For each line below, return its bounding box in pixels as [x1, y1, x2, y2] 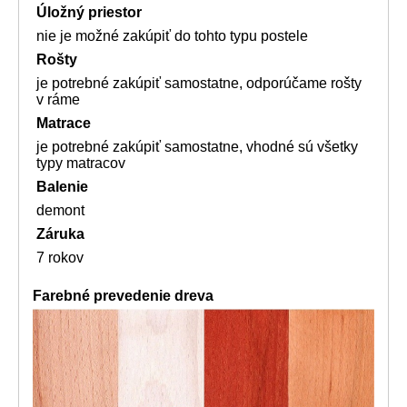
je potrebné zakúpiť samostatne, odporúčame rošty [36, 75, 362, 92]
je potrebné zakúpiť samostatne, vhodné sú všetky [36, 139, 358, 155]
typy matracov [36, 155, 125, 172]
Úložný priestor [36, 5, 142, 21]
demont [36, 203, 84, 219]
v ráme [36, 92, 80, 108]
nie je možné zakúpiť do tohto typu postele [36, 28, 308, 45]
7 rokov [36, 250, 84, 266]
